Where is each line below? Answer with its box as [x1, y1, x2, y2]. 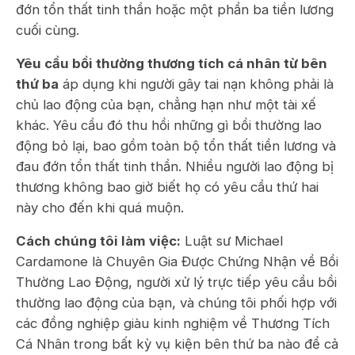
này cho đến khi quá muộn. [16, 200, 184, 216]
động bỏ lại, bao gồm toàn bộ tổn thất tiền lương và [16, 138, 336, 154]
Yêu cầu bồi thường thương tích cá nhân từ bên [16, 55, 327, 71]
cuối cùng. [16, 22, 79, 38]
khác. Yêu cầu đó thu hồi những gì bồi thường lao [16, 117, 322, 133]
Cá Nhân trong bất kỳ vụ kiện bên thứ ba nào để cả [16, 336, 338, 352]
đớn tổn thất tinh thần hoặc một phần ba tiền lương [16, 2, 334, 17]
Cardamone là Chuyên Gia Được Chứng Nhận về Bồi [16, 254, 338, 269]
